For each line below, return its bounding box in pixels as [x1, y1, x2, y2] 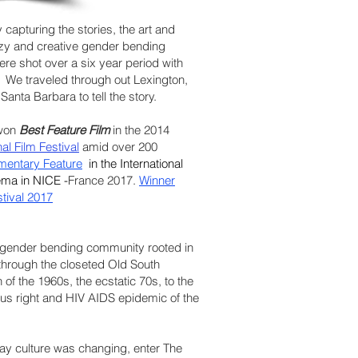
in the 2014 [109, 122, 169, 137]
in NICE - [21, 173, 68, 188]
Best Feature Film [19, 122, 109, 137]
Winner [139, 173, 175, 188]
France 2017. [68, 173, 139, 188]
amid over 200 [79, 139, 157, 154]
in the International [89, 156, 183, 171]
